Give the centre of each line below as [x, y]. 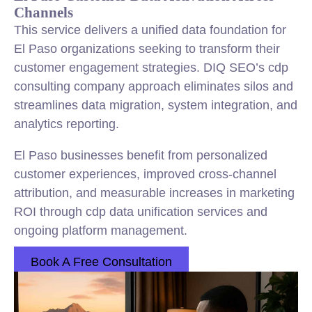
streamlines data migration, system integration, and [156, 105]
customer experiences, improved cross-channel [145, 174]
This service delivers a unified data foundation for [150, 30]
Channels [44, 12]
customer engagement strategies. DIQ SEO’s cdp [151, 68]
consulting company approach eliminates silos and [154, 86]
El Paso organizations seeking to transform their [147, 49]
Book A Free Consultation [101, 262]
